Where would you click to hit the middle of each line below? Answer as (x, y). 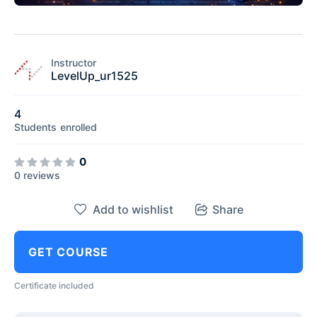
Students (35, 127)
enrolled (79, 127)
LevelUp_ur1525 (94, 76)
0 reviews (37, 175)
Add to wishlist (133, 209)
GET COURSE (68, 252)
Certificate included (54, 285)
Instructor (74, 63)
